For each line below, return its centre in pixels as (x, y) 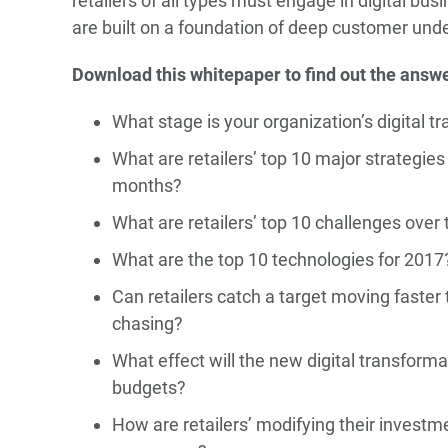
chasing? (147, 323)
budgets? (149, 387)
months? (147, 185)
